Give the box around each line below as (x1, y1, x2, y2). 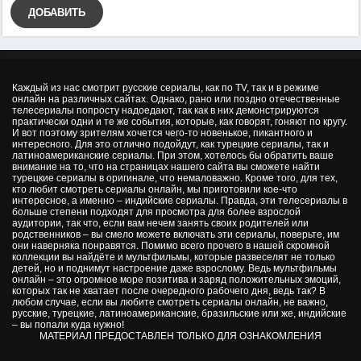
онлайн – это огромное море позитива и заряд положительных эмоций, (12, 274, 341, 285)
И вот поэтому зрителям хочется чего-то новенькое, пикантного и (12, 127, 313, 139)
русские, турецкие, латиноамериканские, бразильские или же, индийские (12, 308, 346, 319)
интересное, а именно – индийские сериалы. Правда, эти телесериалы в (12, 195, 347, 206)
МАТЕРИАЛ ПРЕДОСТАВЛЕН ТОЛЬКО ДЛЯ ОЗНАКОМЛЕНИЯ (39, 330, 322, 342)
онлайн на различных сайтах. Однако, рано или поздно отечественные (12, 93, 340, 105)
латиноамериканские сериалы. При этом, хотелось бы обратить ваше (12, 150, 334, 161)
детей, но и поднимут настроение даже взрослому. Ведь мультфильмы (12, 263, 337, 274)
